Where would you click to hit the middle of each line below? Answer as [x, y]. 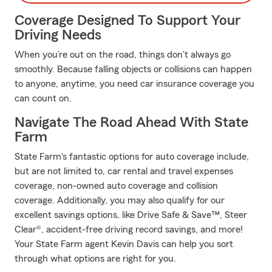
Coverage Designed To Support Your [127, 21]
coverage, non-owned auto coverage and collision [116, 186]
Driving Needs [58, 35]
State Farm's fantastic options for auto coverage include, [132, 157]
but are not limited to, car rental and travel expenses [124, 171]
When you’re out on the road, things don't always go [123, 55]
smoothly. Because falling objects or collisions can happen [133, 69]
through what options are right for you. [95, 259]
